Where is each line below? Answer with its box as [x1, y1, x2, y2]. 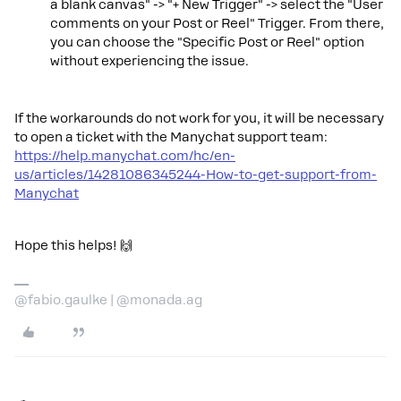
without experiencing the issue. [50, 53, 249, 68]
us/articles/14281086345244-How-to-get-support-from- [14, 166, 377, 182]
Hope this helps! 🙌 [14, 237, 132, 252]
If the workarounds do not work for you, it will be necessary [14, 110, 384, 125]
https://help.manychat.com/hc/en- [14, 148, 235, 163]
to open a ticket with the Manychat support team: [14, 129, 328, 144]
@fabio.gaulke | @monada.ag [14, 292, 202, 307]
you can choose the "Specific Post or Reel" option [50, 34, 364, 49]
